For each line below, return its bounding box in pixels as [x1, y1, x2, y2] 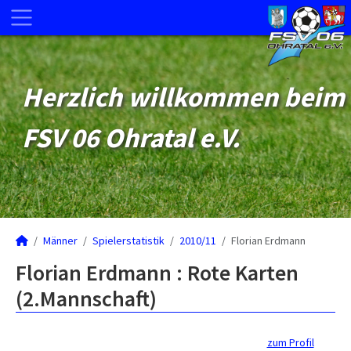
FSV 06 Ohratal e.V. [22, 121, 241, 155]
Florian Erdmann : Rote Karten [16, 259, 299, 287]
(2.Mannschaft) [16, 284, 157, 313]
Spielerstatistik [92, 233, 165, 248]
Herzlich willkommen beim [22, 80, 345, 114]
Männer [43, 233, 78, 248]
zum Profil [266, 335, 314, 349]
